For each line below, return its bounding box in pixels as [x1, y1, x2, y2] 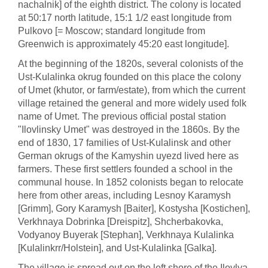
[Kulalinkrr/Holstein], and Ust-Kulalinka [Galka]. [18, 243, 217, 253]
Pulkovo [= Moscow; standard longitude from [18, 26, 205, 36]
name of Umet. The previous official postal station [18, 111, 226, 121]
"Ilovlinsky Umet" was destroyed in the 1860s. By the [18, 124, 240, 135]
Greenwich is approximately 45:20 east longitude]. [18, 39, 229, 49]
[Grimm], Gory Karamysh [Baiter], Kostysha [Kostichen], [18, 203, 250, 214]
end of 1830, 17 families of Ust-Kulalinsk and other [18, 138, 231, 148]
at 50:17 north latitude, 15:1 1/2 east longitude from [18, 13, 232, 23]
